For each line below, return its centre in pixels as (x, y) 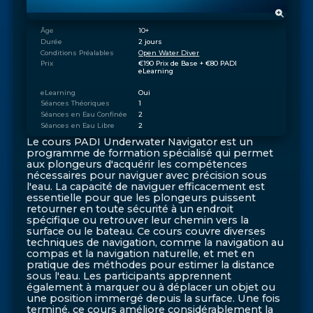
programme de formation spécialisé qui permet (150, 153)
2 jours (151, 41)
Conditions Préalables (77, 52)
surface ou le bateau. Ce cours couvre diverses (146, 231)
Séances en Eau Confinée (83, 115)
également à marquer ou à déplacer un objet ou (151, 287)
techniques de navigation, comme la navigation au (155, 242)
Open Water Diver (169, 52)
